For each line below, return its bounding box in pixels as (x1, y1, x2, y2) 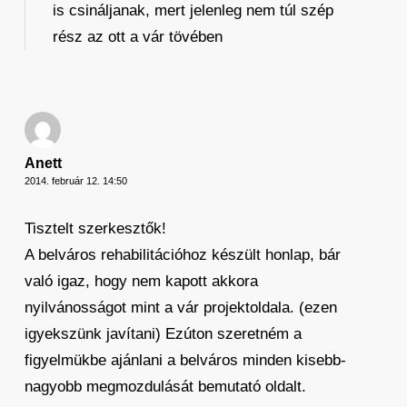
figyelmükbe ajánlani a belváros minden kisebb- (24, 352, 346, 369)
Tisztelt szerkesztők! (24, 220, 166, 237)
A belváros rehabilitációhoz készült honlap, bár (24, 246, 341, 263)
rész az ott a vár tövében (52, 28, 223, 45)
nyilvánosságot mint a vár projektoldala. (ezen (24, 299, 337, 316)
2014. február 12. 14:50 (24, 175, 127, 186)
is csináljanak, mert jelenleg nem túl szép (52, 2, 333, 19)
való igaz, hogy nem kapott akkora (24, 273, 258, 290)
